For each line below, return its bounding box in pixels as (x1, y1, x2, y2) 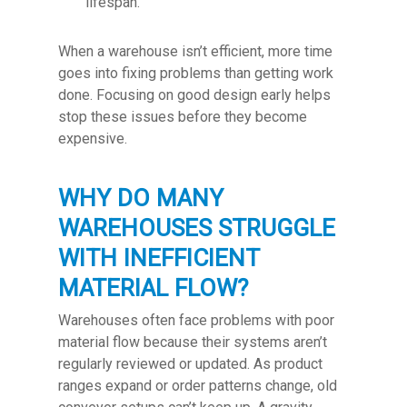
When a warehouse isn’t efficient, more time (58, 43, 333, 60)
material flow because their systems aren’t (58, 333, 327, 351)
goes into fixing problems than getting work (58, 65, 333, 82)
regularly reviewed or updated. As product (58, 355, 323, 372)
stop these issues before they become (58, 108, 307, 125)
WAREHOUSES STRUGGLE (58, 214, 335, 242)
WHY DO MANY (58, 184, 223, 212)
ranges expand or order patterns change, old (58, 377, 337, 394)
